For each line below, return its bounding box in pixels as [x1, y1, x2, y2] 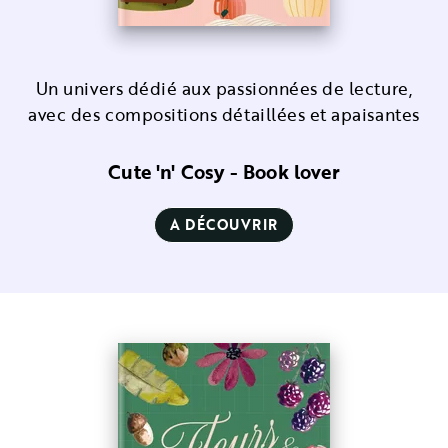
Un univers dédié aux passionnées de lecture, [35, 76, 413, 101]
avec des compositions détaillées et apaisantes [28, 102, 420, 127]
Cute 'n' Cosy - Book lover [108, 157, 340, 186]
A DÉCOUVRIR [170, 214, 278, 235]
